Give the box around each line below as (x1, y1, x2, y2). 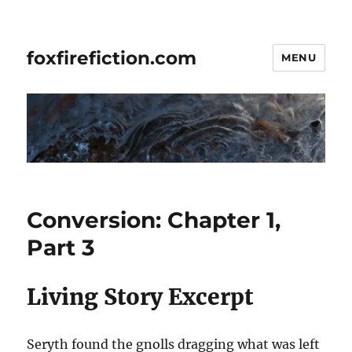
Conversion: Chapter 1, (27, 207, 281, 234)
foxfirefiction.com (27, 46, 197, 69)
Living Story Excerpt (27, 283, 254, 312)
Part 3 (27, 234, 96, 262)
